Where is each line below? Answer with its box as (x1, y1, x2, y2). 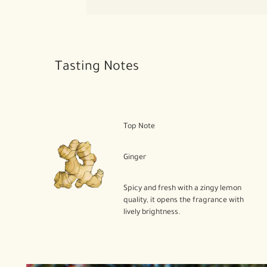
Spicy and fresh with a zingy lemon (123, 185, 242, 193)
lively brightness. (123, 209, 181, 217)
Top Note (123, 123, 156, 131)
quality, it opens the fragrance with (123, 197, 244, 205)
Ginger (123, 154, 147, 162)
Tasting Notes (55, 61, 139, 75)
